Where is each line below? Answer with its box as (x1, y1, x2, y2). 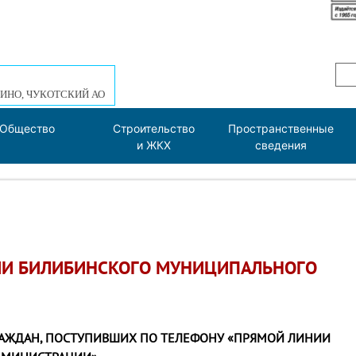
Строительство (113, 122, 195, 135)
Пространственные (228, 122, 334, 135)
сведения (255, 138, 307, 152)
